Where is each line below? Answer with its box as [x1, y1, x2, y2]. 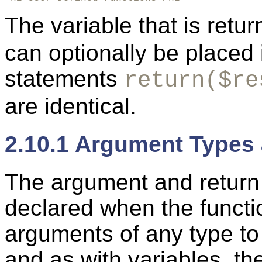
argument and [51, 170, 199, 195]
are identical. [5, 93, 136, 119]
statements [5, 65, 124, 91]
